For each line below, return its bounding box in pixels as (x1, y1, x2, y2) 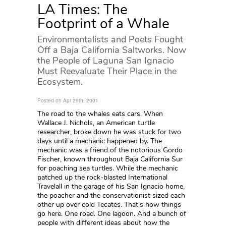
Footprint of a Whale (37, 14, 169, 33)
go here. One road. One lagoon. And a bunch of (37, 209, 186, 218)
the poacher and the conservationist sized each (37, 191, 185, 200)
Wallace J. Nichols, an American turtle (37, 118, 155, 128)
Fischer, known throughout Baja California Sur (37, 154, 183, 164)
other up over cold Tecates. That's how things (37, 200, 181, 209)
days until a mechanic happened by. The (37, 136, 162, 146)
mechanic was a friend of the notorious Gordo (37, 145, 183, 155)
